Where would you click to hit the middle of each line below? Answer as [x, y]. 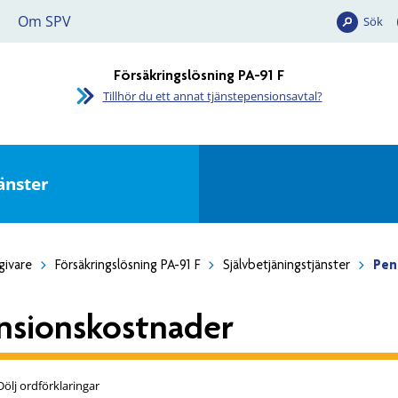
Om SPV [44, 21]
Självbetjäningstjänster [287, 265]
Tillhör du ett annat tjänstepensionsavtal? [212, 96]
